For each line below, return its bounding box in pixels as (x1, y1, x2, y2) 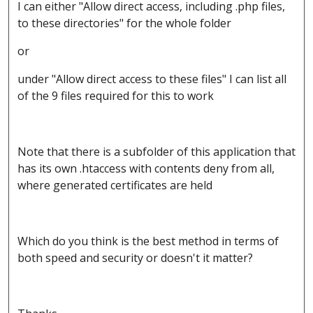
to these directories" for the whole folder (17, 15, 231, 31)
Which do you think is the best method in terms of (17, 233, 279, 249)
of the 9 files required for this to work (17, 88, 217, 104)
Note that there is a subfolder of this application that (17, 144, 296, 160)
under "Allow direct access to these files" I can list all (17, 71, 286, 87)
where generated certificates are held (17, 177, 212, 194)
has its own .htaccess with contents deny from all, (17, 161, 275, 177)
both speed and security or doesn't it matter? (17, 250, 256, 266)
